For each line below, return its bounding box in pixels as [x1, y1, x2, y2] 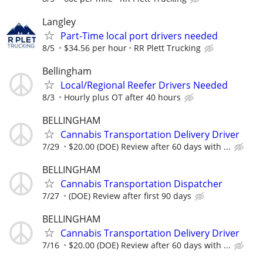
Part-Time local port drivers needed [60, 29, 218, 42]
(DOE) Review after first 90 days [69, 190, 191, 202]
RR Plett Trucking [134, 42, 201, 53]
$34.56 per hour [64, 42, 127, 53]
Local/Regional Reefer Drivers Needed [60, 78, 228, 92]
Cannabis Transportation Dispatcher [60, 177, 222, 191]
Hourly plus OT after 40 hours [64, 91, 181, 103]
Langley [42, 15, 76, 28]
